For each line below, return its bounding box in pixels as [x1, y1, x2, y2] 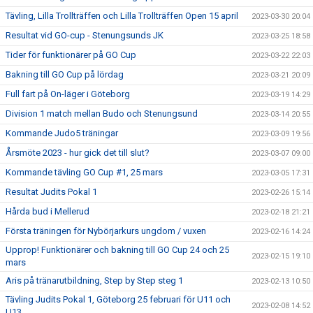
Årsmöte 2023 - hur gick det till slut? [6, 147, 150, 158]
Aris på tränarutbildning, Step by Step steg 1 [6, 275, 183, 286]
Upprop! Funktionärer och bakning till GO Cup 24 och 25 [6, 244, 229, 255]
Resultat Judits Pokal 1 [6, 186, 97, 197]
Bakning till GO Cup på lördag [6, 68, 124, 80]
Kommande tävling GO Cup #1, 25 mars [6, 166, 163, 177]
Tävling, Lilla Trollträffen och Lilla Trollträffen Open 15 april [6, 10, 238, 21]
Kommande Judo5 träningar [6, 127, 118, 138]
